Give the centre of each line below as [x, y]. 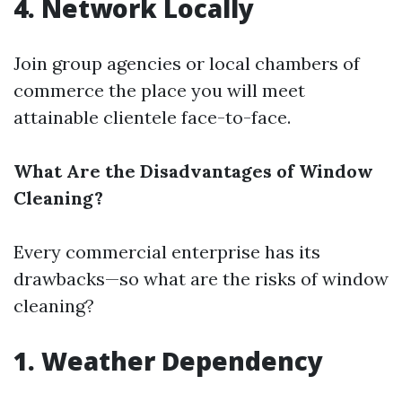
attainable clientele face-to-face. [152, 117]
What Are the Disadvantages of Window [193, 171]
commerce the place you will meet [159, 90]
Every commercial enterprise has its [167, 252]
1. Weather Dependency [168, 361]
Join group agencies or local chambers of [187, 63]
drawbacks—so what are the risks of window [201, 279]
